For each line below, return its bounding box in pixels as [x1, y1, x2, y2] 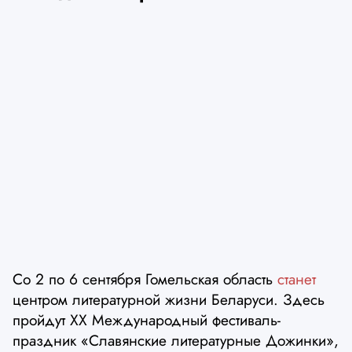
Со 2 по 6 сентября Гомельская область [13, 267, 277, 290]
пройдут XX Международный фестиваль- [13, 308, 280, 331]
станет [277, 267, 316, 290]
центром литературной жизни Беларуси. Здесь [13, 288, 324, 310]
